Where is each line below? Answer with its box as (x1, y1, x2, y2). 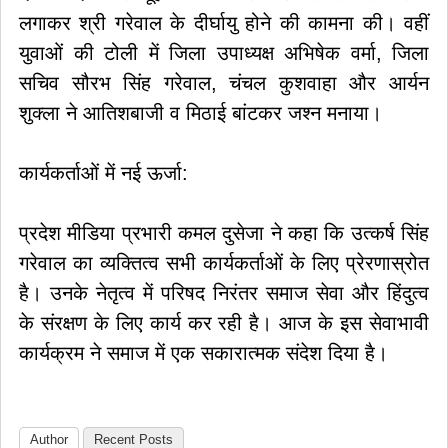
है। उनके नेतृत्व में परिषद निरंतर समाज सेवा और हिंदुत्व (19, 282, 429, 304)
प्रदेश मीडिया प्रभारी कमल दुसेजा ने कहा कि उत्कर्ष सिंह (19, 222, 429, 244)
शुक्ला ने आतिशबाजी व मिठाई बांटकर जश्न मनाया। (19, 102, 382, 124)
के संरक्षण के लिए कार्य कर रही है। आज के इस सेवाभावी (19, 312, 429, 334)
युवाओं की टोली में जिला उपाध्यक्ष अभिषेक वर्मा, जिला (19, 42, 429, 64)
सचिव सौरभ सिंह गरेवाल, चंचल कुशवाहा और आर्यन (19, 72, 429, 94)
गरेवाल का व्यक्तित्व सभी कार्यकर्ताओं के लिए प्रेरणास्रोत (19, 252, 429, 274)
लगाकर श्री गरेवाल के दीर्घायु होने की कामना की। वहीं (19, 12, 429, 34)
